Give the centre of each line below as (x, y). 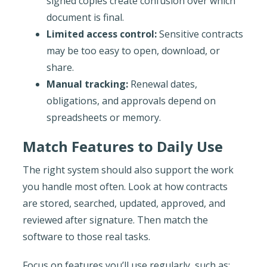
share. (60, 67)
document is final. (85, 17)
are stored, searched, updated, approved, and (124, 203)
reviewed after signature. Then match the (115, 220)
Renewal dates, (162, 84)
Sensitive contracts (200, 34)
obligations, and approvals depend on (131, 100)
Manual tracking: (87, 84)
